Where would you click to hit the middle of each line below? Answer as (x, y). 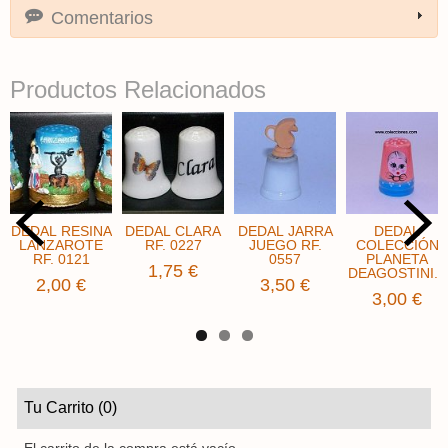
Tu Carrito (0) (70, 408)
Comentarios (100, 18)
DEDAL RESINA (61, 231)
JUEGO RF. (285, 245)
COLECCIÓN (397, 245)
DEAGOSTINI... (397, 273)
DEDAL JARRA (285, 231)
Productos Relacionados (138, 90)
